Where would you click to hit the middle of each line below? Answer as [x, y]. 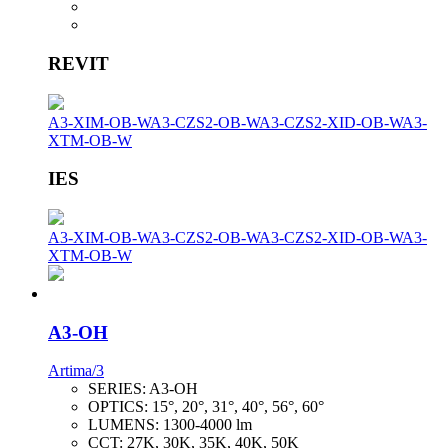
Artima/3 [76, 371]
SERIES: [118, 389]
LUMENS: [125, 425]
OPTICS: [120, 407]
